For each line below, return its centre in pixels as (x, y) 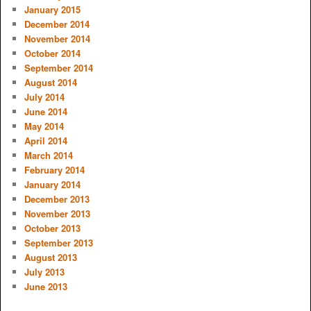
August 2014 (50, 83)
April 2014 (45, 141)
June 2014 (45, 112)
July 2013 (44, 272)
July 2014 (44, 97)
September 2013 (58, 243)
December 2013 (57, 199)
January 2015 (52, 10)
